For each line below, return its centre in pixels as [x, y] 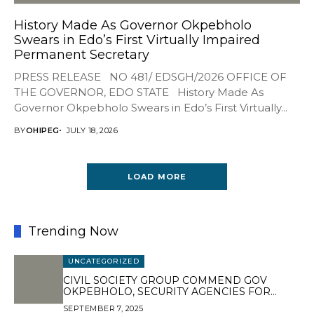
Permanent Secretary [82, 54]
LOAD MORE [157, 176]
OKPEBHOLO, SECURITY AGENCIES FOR [167, 291]
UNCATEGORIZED [104, 261]
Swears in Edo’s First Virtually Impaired [137, 40]
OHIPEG [42, 130]
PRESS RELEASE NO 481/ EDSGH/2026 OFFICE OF [150, 76]
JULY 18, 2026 [92, 130]
